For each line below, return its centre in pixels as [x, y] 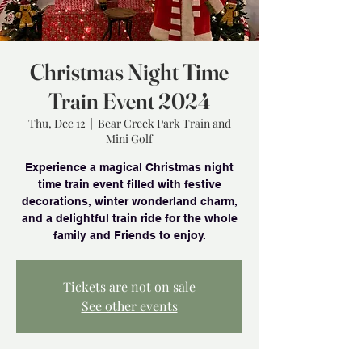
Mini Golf [129, 139]
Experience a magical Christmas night [129, 167]
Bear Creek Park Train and [164, 123]
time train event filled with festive [129, 184]
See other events [129, 306]
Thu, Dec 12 [57, 123]
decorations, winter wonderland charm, [129, 201]
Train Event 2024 [129, 101]
